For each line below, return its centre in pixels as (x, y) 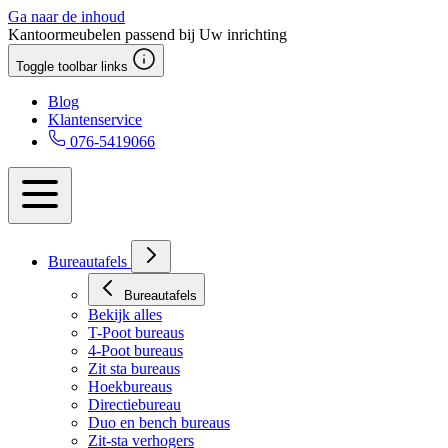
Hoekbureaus (130, 386)
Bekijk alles (125, 314)
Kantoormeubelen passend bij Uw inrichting (147, 34)
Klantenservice (95, 119)
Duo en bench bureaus (159, 422)
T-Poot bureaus (136, 332)
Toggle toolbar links (72, 66)
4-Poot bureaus (135, 350)
